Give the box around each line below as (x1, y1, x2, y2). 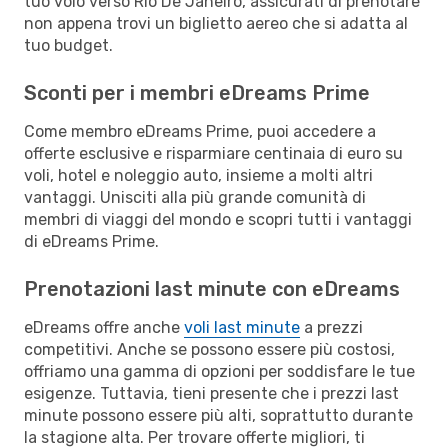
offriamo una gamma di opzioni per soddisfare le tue (24, 361, 415, 381)
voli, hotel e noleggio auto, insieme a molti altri (24, 165, 373, 185)
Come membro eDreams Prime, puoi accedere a (24, 121, 376, 141)
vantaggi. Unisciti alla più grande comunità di (24, 187, 366, 207)
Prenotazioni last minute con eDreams (24, 276, 400, 301)
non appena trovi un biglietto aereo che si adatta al (24, 13, 408, 33)
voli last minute (184, 317, 300, 337)
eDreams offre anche (24, 317, 184, 337)
